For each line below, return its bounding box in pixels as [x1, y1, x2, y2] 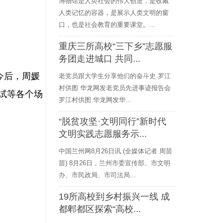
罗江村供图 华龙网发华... [59, 96, 131, 104]
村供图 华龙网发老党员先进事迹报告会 [59, 84, 171, 92]
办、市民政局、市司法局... [59, 171, 136, 179]
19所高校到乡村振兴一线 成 [59, 192, 170, 202]
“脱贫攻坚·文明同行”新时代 [59, 116, 166, 126]
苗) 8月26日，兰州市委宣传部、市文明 [59, 159, 170, 167]
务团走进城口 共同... [59, 54, 140, 64]
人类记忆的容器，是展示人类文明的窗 [59, 9, 169, 16]
